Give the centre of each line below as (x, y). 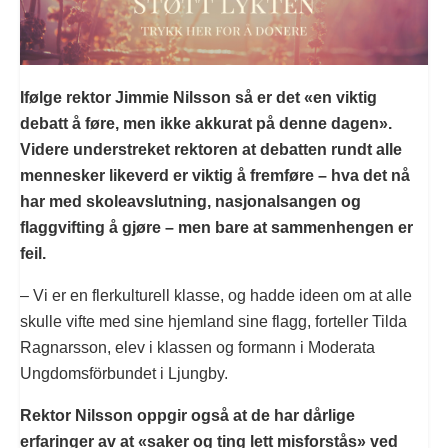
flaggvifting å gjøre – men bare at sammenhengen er (216, 228)
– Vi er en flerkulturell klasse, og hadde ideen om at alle (216, 296)
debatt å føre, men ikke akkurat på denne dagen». (206, 124)
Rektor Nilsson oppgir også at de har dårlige (187, 416)
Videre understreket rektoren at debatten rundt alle (211, 150)
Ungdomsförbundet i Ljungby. (124, 374)
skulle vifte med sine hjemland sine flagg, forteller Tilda (213, 322)
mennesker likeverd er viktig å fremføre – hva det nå (215, 176)
